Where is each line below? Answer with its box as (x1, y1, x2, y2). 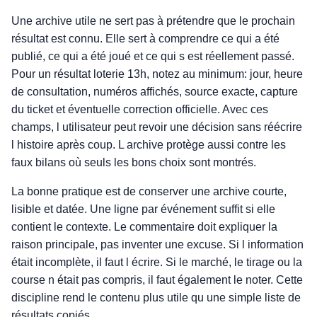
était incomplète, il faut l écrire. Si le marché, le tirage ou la (11, 256, 302, 268)
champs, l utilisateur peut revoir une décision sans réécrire (11, 121, 302, 133)
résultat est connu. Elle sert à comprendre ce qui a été (11, 33, 279, 45)
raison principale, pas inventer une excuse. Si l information (11, 238, 304, 250)
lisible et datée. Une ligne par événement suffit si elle (11, 203, 275, 215)
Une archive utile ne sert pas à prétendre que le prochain (11, 15, 295, 27)
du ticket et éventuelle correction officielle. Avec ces (11, 103, 268, 115)
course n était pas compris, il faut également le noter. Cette (11, 274, 303, 286)
